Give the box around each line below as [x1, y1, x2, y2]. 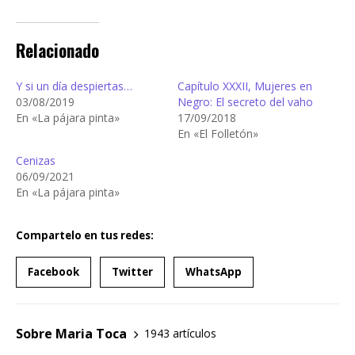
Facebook [28, 264, 79, 279]
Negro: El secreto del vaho [177, 94, 313, 109]
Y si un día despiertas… [16, 78, 132, 94]
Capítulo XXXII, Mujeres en [177, 78, 312, 94]
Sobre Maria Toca [16, 324, 127, 342]
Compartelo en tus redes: [16, 227, 154, 242]
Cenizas [16, 152, 55, 168]
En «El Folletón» [177, 125, 258, 141]
